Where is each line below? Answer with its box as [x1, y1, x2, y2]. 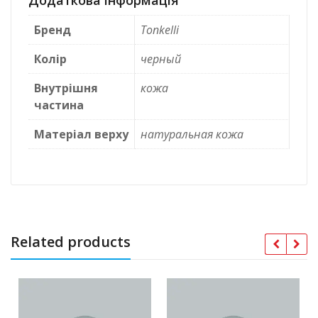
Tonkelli [141, 22, 179, 38]
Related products [11, 232, 131, 252]
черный [141, 51, 181, 67]
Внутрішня [34, 80, 98, 97]
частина [34, 97, 84, 114]
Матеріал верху [34, 126, 128, 143]
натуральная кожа [141, 126, 243, 143]
